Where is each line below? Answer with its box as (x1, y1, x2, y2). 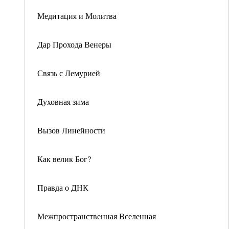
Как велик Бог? (37, 153, 91, 164)
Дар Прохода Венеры (37, 39, 111, 50)
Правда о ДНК (37, 182, 88, 193)
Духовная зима (37, 96, 89, 107)
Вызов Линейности (37, 125, 105, 135)
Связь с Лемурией (37, 67, 100, 78)
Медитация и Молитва (37, 10, 117, 21)
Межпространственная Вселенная (37, 211, 156, 221)
